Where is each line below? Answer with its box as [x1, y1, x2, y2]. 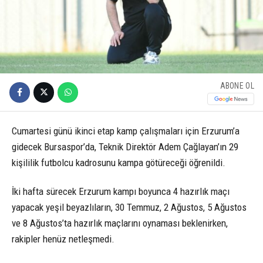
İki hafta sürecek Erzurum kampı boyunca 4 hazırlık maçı [12, 186, 230, 198]
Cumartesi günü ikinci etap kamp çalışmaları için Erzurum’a [12, 125, 240, 137]
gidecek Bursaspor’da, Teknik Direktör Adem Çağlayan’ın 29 [12, 141, 238, 153]
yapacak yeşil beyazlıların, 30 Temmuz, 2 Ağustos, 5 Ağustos [12, 201, 247, 214]
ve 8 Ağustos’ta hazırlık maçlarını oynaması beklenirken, [12, 217, 228, 230]
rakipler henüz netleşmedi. [12, 233, 114, 245]
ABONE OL [220, 80, 254, 90]
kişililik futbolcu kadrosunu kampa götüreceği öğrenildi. [12, 157, 225, 169]
